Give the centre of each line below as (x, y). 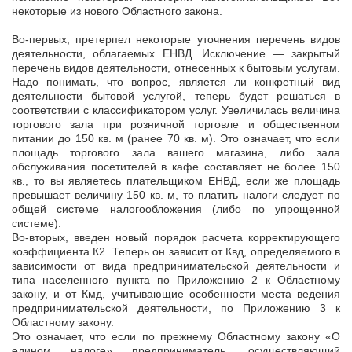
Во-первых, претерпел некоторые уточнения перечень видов (176, 40)
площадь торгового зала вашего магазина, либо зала (176, 153)
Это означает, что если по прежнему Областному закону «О (176, 337)
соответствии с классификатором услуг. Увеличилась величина (176, 110)
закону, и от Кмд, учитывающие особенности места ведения (176, 294)
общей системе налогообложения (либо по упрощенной (176, 209)
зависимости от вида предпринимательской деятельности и (176, 266)
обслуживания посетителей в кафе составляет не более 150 (176, 167)
